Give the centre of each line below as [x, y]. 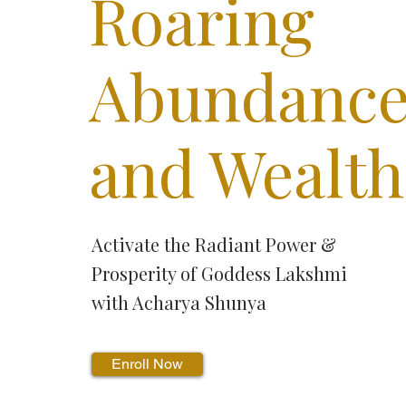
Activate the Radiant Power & [213, 244]
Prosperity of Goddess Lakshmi [219, 273]
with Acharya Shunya [179, 302]
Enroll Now [147, 364]
